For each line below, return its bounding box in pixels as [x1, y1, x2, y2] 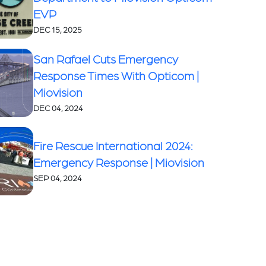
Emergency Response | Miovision [33, 154, 205, 169]
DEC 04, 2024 [33, 102, 84, 112]
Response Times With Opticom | [33, 68, 199, 83]
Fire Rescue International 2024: [33, 138, 193, 153]
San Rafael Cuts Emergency [33, 51, 179, 66]
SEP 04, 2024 [33, 172, 83, 182]
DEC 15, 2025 [33, 24, 83, 34]
